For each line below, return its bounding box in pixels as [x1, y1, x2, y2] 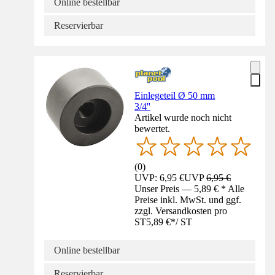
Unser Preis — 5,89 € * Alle [134, 184, 245, 195]
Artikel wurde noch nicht [134, 112, 232, 123]
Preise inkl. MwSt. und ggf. [134, 195, 242, 206]
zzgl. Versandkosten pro [134, 206, 228, 217]
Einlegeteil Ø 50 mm [134, 90, 215, 101]
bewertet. [134, 123, 171, 134]
